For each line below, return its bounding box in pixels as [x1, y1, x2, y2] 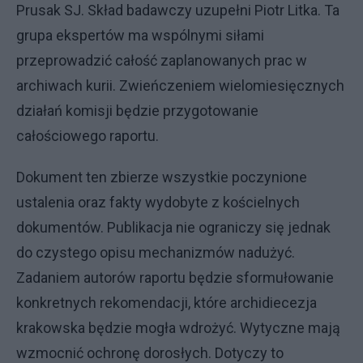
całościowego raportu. [16, 126, 159, 144]
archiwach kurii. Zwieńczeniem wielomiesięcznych [16, 76, 344, 94]
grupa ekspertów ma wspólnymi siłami [16, 26, 264, 44]
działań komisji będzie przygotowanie [16, 101, 258, 119]
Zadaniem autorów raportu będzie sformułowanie [16, 268, 334, 286]
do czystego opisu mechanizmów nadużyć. [16, 243, 295, 261]
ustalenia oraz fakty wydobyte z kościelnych [16, 193, 300, 211]
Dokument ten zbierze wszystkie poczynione [16, 168, 307, 186]
